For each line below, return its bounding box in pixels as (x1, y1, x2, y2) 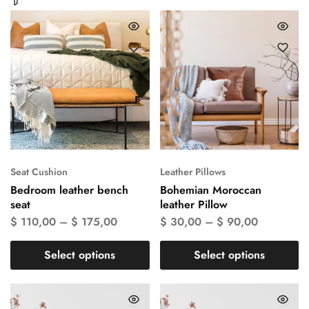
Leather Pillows (159, 164, 226, 179)
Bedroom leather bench (10, 181, 128, 198)
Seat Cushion (10, 164, 68, 179)
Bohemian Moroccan (159, 181, 261, 198)
